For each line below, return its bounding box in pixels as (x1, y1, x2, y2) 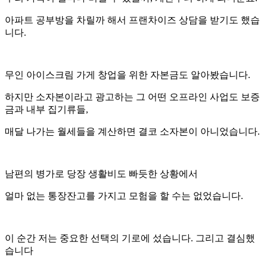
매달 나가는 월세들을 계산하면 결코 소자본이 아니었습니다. (5, 126, 262, 137)
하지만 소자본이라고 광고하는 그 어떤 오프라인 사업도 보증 (5, 92, 260, 103)
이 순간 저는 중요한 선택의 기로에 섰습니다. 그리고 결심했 (5, 233, 255, 244)
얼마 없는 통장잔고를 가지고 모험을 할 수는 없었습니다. (5, 191, 243, 201)
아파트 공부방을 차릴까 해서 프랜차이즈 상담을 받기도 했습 (5, 15, 260, 26)
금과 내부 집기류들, (5, 104, 91, 115)
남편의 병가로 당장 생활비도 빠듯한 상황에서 (5, 169, 200, 179)
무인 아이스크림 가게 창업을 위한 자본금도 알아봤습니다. (5, 70, 250, 80)
